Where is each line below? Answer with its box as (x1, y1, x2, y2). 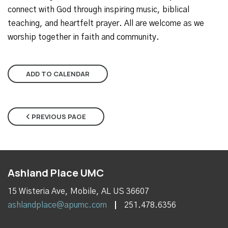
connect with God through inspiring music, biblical (8, 5, 189, 14)
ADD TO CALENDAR (26, 69, 90, 78)
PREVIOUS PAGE (30, 111, 86, 121)
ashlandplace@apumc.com (8, 201, 107, 210)
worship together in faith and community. (8, 33, 159, 41)
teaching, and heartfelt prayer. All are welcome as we (8, 19, 204, 27)
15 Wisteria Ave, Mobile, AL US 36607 (8, 187, 149, 196)
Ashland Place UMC (8, 165, 104, 180)
